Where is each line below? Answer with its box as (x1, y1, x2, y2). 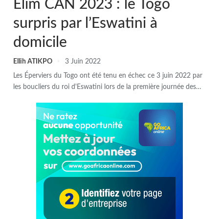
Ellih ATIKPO (13, 58, 54, 65)
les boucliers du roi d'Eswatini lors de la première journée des (13, 83, 196, 90)
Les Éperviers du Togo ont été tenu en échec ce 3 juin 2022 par (13, 72, 202, 79)
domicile (13, 35, 67, 50)
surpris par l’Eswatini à (13, 16, 157, 31)
